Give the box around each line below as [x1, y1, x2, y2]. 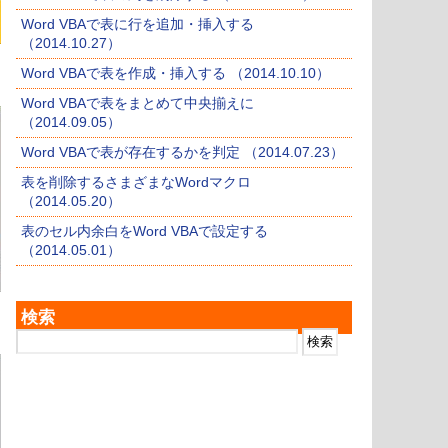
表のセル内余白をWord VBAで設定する [21, 223, 268, 240]
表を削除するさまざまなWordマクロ [21, 174, 251, 191]
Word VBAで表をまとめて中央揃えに [21, 95, 254, 112]
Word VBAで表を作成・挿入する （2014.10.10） [21, 65, 330, 82]
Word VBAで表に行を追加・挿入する [21, 16, 254, 33]
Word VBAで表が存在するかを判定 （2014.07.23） [21, 144, 344, 161]
